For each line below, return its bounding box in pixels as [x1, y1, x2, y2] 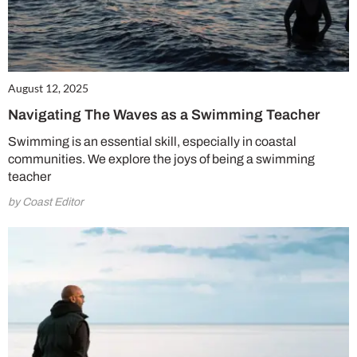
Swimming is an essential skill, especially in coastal [8, 135, 296, 149]
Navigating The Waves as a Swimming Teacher [8, 107, 320, 124]
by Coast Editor [8, 196, 84, 209]
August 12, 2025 [8, 81, 88, 96]
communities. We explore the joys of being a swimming [8, 152, 315, 167]
